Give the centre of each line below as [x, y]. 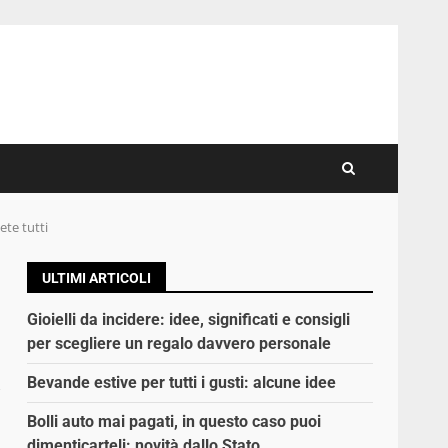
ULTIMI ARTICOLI [97, 278]
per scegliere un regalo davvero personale [179, 344]
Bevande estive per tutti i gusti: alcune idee [182, 383]
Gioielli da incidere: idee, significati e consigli [189, 320]
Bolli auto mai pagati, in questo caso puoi [174, 422]
